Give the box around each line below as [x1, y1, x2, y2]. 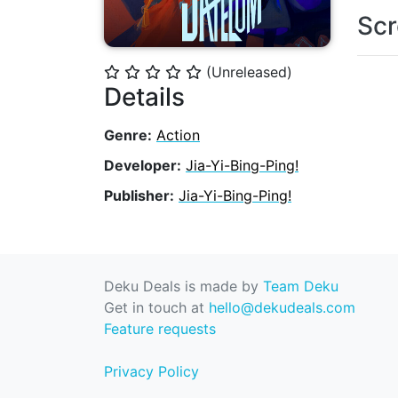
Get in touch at [104, 298, 209, 317]
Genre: [104, 126, 152, 145]
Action [156, 126, 200, 145]
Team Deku [263, 277, 338, 296]
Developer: [104, 156, 181, 175]
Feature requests [104, 320, 216, 338]
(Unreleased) [206, 63, 292, 82]
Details [104, 82, 185, 113]
